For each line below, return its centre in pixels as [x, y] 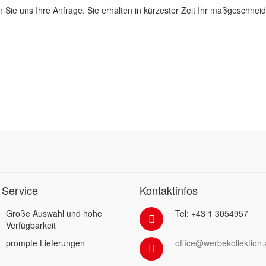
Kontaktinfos [169, 190]
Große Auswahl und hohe [54, 213]
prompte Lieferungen [46, 243]
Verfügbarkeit [31, 225]
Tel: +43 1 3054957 [212, 213]
